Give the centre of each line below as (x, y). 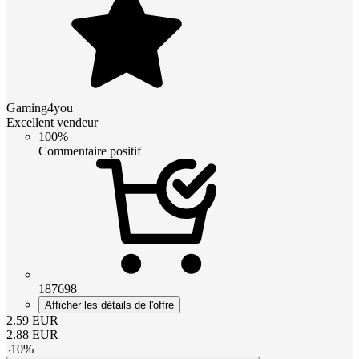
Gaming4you (40, 107)
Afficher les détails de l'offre (109, 305)
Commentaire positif (90, 151)
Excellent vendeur (52, 122)
